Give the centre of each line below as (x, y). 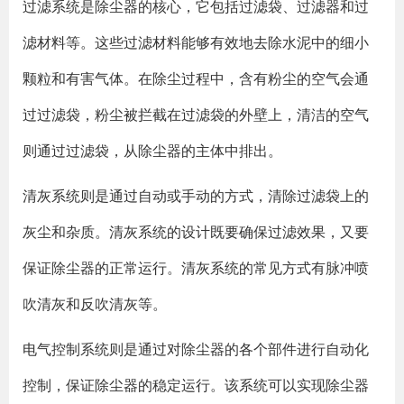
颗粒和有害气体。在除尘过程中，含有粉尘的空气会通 (196, 78)
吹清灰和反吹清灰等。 (95, 304)
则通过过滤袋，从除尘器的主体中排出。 (152, 151)
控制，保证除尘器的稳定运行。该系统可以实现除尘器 (196, 385)
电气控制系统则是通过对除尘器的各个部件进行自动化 (196, 349)
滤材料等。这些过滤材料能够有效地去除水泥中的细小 (196, 42)
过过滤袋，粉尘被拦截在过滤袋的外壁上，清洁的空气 (196, 115)
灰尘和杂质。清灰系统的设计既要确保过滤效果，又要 (196, 232)
